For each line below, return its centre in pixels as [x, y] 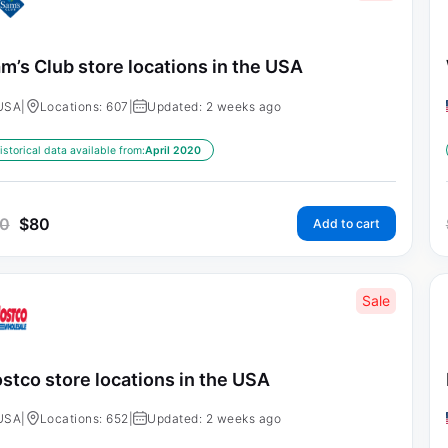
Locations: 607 [84, 106]
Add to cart [346, 223]
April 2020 [172, 150]
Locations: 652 [84, 419]
